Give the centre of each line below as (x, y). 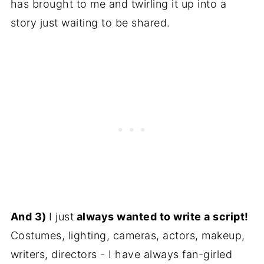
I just (62, 216)
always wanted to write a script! (161, 216)
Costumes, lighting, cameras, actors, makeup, (128, 235)
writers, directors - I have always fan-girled (121, 254)
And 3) (30, 216)
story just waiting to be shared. (90, 22)
